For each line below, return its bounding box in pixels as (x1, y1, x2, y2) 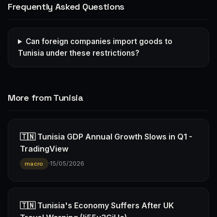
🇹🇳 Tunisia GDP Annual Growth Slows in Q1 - (20, 131, 192, 141)
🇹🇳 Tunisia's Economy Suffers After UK (20, 201, 174, 211)
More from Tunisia (8, 92, 83, 103)
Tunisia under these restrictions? (18, 48, 139, 58)
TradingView (20, 143, 68, 154)
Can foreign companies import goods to (26, 36, 173, 46)
